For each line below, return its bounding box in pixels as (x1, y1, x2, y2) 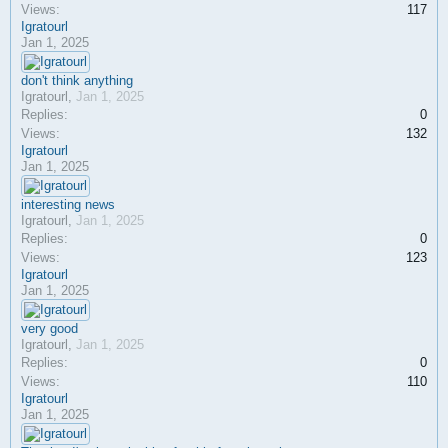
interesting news (21, 197, 115, 212)
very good (21, 321, 78, 336)
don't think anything (21, 73, 133, 88)
